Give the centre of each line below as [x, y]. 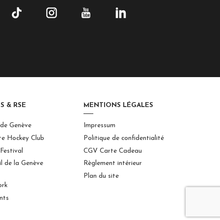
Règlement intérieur [113, 164]
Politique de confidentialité [124, 138]
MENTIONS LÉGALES [119, 105]
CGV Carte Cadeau [113, 151]
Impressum [100, 126]
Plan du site [101, 176]
